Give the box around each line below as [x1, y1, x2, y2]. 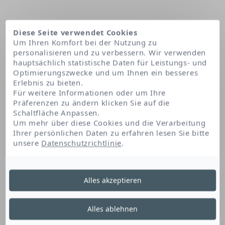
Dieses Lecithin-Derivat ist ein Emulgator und [13, 194, 212, 206]
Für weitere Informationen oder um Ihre [13, 87, 166, 98]
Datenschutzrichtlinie [41, 138, 122, 148]
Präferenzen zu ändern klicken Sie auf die [13, 97, 170, 108]
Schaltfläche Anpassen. [13, 107, 100, 118]
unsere [13, 138, 42, 148]
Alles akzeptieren [83, 175, 142, 185]
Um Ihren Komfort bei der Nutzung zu [13, 37, 157, 48]
